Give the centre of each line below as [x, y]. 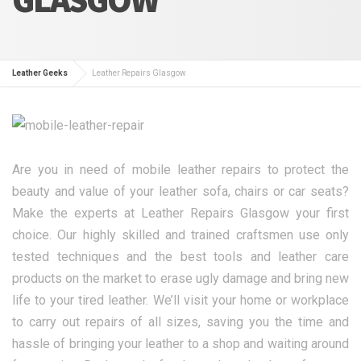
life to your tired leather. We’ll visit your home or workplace [180, 301]
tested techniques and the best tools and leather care [180, 257]
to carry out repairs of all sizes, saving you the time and [180, 322]
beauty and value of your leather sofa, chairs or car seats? [180, 192]
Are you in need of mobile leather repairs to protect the [180, 170]
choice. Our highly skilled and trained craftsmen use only [180, 235]
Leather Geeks [40, 73]
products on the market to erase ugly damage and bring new [180, 279]
